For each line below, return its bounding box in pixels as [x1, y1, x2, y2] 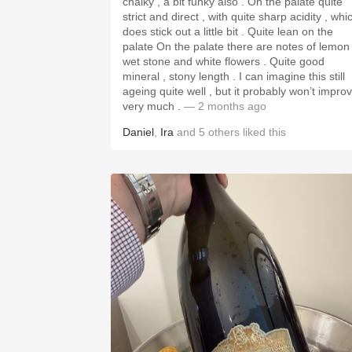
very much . [123, 100, 184, 112]
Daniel [123, 126, 154, 138]
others [208, 126, 240, 138]
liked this [240, 126, 286, 138]
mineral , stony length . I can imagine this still [123, 70, 239, 82]
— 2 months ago [184, 100, 266, 112]
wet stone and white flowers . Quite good [123, 55, 269, 68]
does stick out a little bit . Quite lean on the [123, 25, 247, 38]
